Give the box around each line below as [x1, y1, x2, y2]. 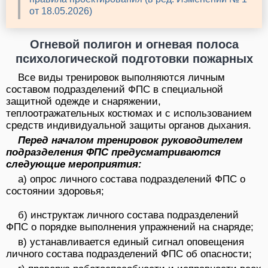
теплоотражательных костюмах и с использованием [6, 108, 252, 120]
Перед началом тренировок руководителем [18, 135, 243, 147]
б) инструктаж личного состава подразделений [18, 209, 239, 221]
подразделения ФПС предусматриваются [6, 147, 221, 159]
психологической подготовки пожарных [15, 52, 253, 66]
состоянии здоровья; [6, 185, 104, 197]
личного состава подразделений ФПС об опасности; [6, 248, 252, 260]
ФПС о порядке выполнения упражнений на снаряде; [6, 221, 254, 233]
